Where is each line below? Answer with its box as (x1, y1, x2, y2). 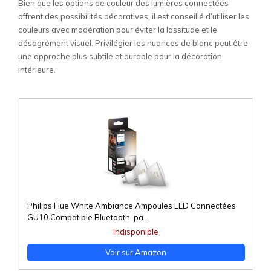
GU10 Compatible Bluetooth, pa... (27, 212, 149, 223)
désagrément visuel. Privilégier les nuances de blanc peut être (18, 38, 248, 48)
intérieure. (18, 65, 56, 75)
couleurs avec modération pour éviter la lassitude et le (18, 25, 217, 35)
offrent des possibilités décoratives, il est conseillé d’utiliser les (18, 11, 249, 22)
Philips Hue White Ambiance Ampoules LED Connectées (27, 201, 236, 211)
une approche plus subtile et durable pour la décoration (18, 51, 222, 62)
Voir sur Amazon (105, 247, 166, 258)
